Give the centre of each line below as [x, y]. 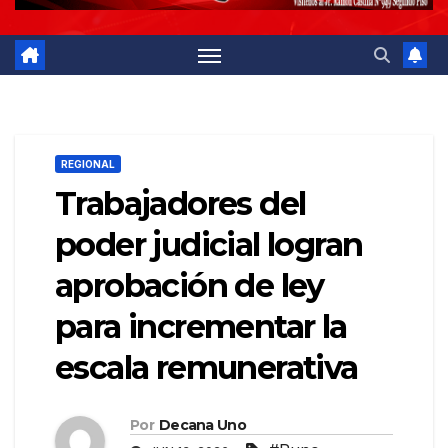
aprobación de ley [189, 286]
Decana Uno [202, 424]
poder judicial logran [209, 245]
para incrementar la [201, 327]
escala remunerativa [206, 368]
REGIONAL [88, 164]
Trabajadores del [180, 204]
